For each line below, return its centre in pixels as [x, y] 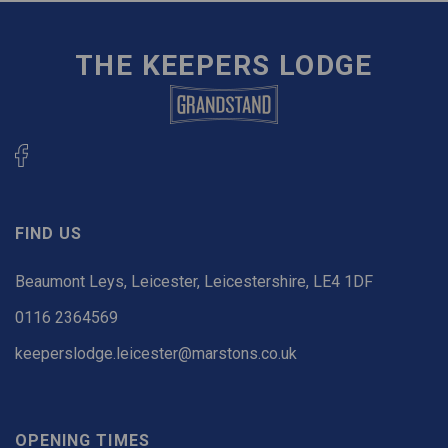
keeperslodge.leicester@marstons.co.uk [156, 353]
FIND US [49, 233]
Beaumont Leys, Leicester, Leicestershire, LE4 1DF [194, 281]
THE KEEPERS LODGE [224, 66]
